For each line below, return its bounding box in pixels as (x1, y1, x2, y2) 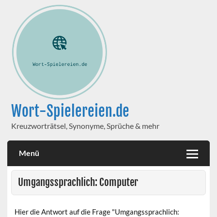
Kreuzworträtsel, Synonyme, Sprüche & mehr (11, 121, 159, 130)
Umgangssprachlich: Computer (17, 176, 138, 189)
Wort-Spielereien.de (11, 101, 129, 121)
